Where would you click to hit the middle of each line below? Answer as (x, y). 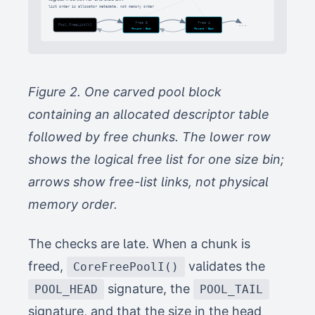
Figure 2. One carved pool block (125, 92)
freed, (47, 266)
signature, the (149, 289)
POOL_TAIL (231, 290)
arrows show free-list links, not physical (148, 182)
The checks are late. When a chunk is (139, 244)
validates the (225, 266)
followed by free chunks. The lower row (149, 137)
